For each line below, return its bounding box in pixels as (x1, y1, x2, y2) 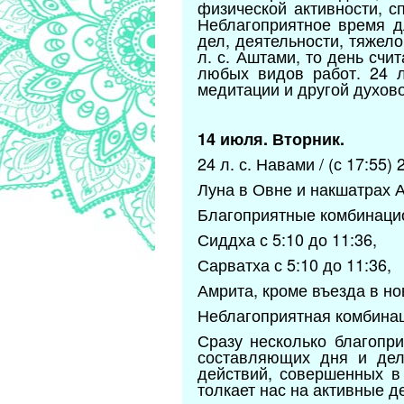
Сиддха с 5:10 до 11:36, (197, 227, 377, 252)
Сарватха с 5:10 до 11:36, (197, 252, 391, 277)
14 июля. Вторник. (197, 127, 344, 151)
